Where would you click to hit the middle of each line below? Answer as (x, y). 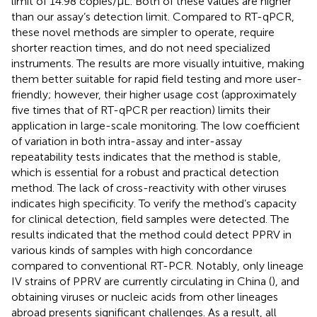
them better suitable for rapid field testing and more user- (157, 79)
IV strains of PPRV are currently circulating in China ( (142, 281)
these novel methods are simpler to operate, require (143, 32)
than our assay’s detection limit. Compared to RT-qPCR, (153, 16)
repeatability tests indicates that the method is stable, (146, 156)
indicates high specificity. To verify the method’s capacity (154, 203)
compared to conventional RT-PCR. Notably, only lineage (157, 265)
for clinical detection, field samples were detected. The (150, 219)
